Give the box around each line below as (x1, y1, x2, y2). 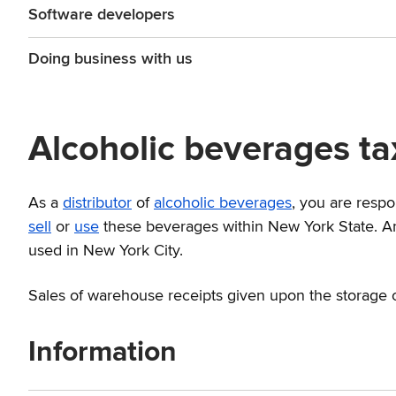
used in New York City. (28, 243, 183, 260)
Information (28, 339, 177, 368)
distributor (63, 195, 132, 212)
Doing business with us (28, 50, 193, 67)
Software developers (28, 7, 175, 24)
